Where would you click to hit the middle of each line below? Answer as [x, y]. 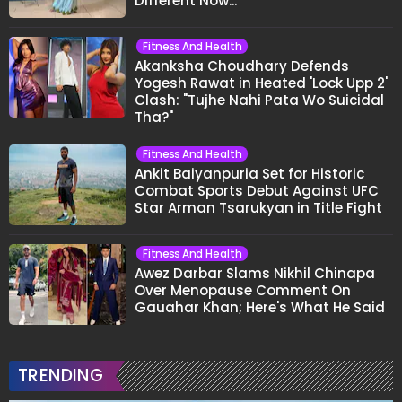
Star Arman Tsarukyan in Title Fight [258, 207]
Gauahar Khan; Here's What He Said [260, 307]
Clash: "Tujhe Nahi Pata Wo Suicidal [259, 100]
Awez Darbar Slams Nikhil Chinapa [255, 273]
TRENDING [61, 375]
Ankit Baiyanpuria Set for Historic [249, 173]
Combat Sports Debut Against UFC [257, 190]
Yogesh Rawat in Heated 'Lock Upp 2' [261, 83]
